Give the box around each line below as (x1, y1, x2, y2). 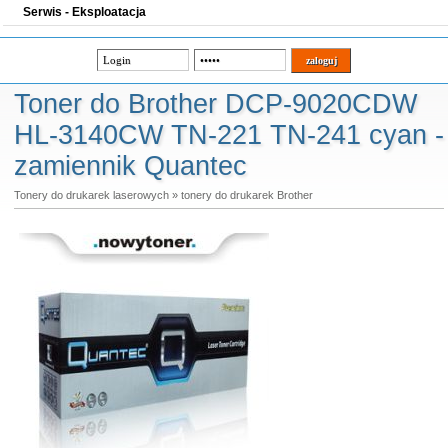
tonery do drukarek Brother (180, 189, 313, 201)
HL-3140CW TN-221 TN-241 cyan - (13, 120, 444, 150)
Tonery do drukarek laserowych (13, 189, 169, 201)
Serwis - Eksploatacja (23, 5, 146, 19)
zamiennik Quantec (13, 151, 247, 181)
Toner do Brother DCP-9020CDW (13, 89, 417, 119)
